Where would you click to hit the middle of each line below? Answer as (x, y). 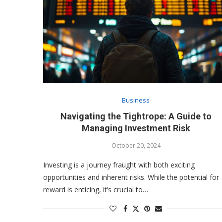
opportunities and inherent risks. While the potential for (131, 177)
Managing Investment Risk (136, 128)
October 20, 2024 (136, 145)
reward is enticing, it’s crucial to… (96, 189)
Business (136, 100)
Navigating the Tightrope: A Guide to (136, 116)
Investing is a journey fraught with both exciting (119, 165)
